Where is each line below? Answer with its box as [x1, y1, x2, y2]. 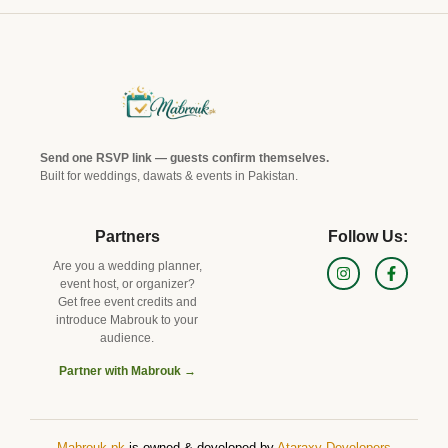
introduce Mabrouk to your [56, 313, 198, 328]
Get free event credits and [57, 295, 197, 310]
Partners [94, 228, 160, 246]
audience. [100, 331, 154, 346]
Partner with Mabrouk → [58, 363, 196, 378]
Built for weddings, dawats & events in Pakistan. [40, 168, 298, 183]
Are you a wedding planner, [52, 259, 202, 274]
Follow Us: [328, 228, 408, 246]
